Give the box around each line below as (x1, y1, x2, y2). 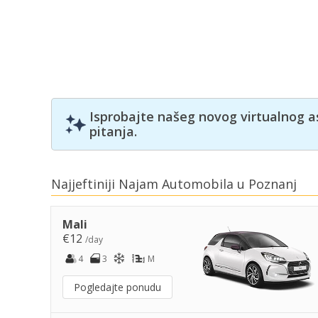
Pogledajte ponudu (74, 280, 161, 294)
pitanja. (89, 123, 137, 141)
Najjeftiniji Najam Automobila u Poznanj (51, 175, 297, 192)
